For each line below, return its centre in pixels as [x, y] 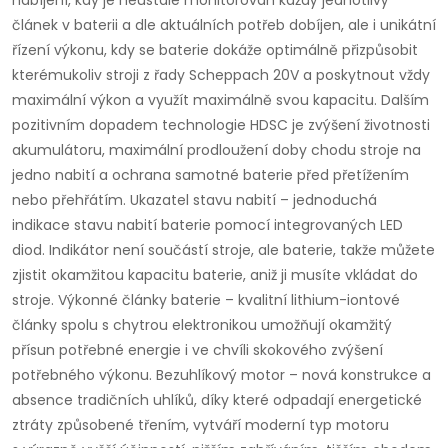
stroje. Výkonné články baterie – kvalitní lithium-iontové [206, 300]
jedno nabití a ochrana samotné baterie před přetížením [210, 175]
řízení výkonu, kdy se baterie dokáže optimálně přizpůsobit [215, 50]
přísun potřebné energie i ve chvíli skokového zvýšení [197, 350]
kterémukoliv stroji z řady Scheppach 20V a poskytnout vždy [221, 75]
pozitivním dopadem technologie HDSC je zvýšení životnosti [221, 125]
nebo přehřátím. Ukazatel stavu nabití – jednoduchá [194, 200]
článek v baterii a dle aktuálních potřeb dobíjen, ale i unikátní [224, 25]
